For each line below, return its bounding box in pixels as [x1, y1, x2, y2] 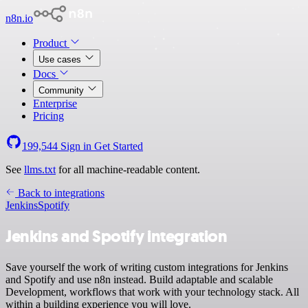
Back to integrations [15, 187, 104, 199]
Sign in [58, 140, 94, 152]
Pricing [33, 110, 64, 122]
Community [38, 85, 87, 96]
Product [33, 37, 69, 49]
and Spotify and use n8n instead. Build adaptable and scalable [5, 273, 273, 285]
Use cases [38, 54, 84, 65]
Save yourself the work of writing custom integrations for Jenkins [5, 261, 288, 273]
